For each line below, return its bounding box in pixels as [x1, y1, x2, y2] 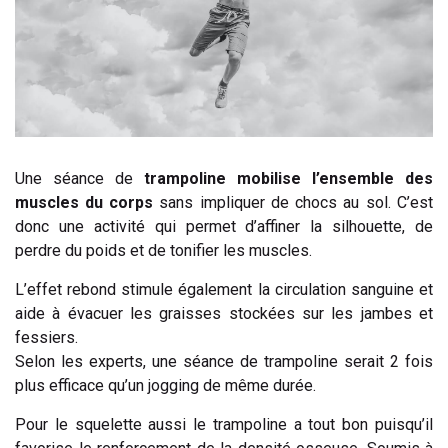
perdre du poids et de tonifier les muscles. [15, 240, 312, 260]
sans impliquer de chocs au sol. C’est [153, 192, 433, 212]
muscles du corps [15, 192, 153, 212]
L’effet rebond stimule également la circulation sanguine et [15, 279, 433, 299]
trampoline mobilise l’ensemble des [144, 168, 433, 188]
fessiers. [15, 327, 82, 347]
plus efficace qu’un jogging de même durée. [15, 375, 316, 395]
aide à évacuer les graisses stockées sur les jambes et [15, 303, 433, 323]
